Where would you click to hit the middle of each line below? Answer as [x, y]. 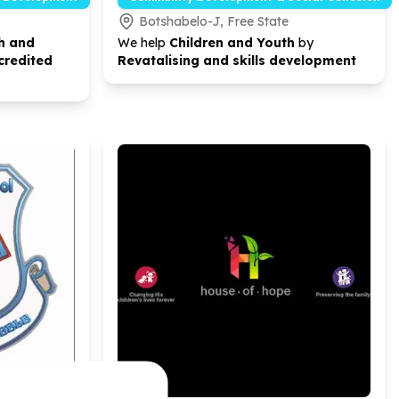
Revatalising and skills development [237, 61]
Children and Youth [234, 43]
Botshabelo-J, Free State [214, 21]
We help [143, 43]
